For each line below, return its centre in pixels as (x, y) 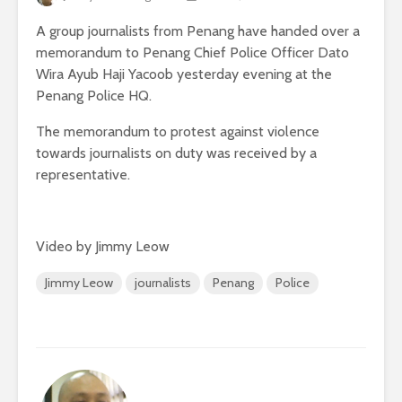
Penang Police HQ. (94, 96)
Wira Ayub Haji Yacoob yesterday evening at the (184, 74)
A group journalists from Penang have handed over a (198, 31)
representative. (83, 175)
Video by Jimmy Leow (103, 247)
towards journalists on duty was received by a (176, 153)
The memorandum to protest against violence (178, 132)
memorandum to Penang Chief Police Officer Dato (192, 53)
